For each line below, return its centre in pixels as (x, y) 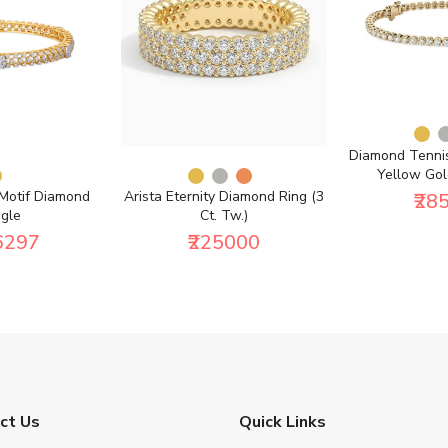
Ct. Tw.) (224, 216)
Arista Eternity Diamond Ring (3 (224, 197)
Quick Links (282, 422)
